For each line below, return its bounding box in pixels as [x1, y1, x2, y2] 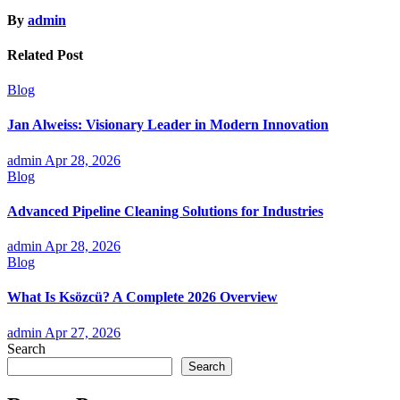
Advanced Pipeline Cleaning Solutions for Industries [7, 203, 323, 219]
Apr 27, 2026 [45, 324, 121, 340]
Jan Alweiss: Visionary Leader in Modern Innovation [7, 117, 329, 133]
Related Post [7, 46, 83, 62]
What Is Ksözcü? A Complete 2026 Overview [7, 289, 278, 305]
